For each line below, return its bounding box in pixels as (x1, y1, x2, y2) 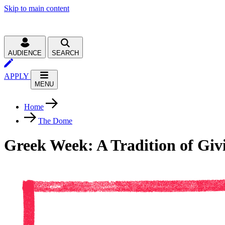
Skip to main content (4, 4, 69, 13)
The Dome (38, 117, 72, 125)
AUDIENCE (8, 49, 42, 57)
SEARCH (52, 49, 79, 57)
